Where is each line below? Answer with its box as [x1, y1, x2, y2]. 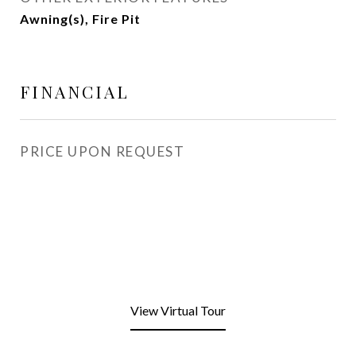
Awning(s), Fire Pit [20, 11, 141, 26]
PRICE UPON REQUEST [20, 143, 184, 160]
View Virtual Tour [130, 303, 226, 318]
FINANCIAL [20, 80, 130, 103]
